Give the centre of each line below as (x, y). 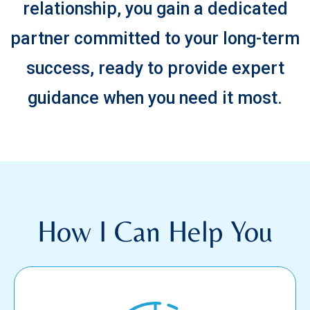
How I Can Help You (155, 231)
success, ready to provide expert (155, 69)
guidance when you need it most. (155, 98)
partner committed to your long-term (155, 39)
